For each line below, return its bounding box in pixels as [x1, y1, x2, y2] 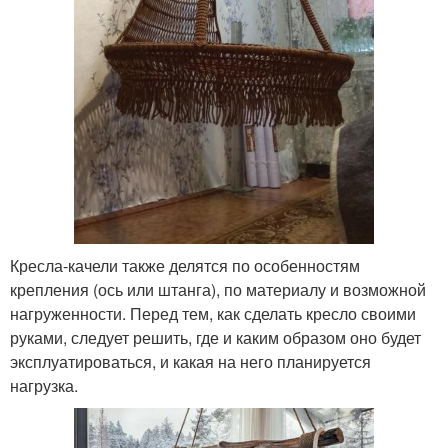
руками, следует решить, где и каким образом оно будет [10, 325, 421, 349]
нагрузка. [10, 373, 78, 397]
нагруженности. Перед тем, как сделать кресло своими [10, 301, 416, 325]
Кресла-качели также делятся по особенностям [10, 253, 360, 277]
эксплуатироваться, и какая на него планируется [10, 349, 371, 373]
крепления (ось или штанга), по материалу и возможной [10, 277, 426, 301]
